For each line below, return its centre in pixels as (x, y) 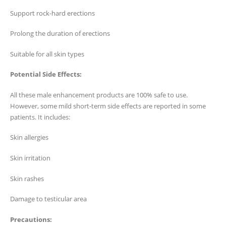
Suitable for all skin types (47, 54)
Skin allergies (29, 137)
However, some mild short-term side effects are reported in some (108, 106)
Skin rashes (27, 178)
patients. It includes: (40, 117)
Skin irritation (30, 158)
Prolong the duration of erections (60, 34)
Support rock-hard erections (52, 13)
